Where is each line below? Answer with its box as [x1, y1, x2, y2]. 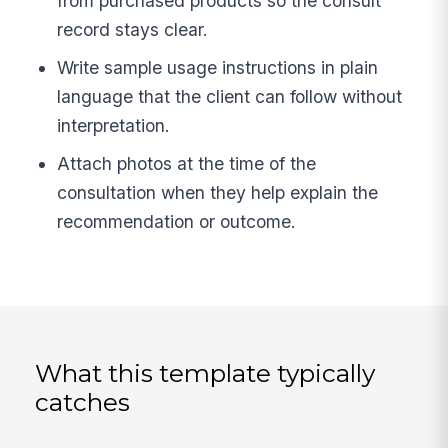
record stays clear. [57, 19, 209, 41]
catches [35, 387, 131, 418]
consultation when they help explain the [57, 181, 379, 203]
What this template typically [35, 358, 376, 389]
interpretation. [57, 115, 171, 137]
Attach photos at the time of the [57, 152, 317, 174]
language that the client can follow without [57, 86, 403, 108]
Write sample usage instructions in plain [57, 57, 379, 79]
